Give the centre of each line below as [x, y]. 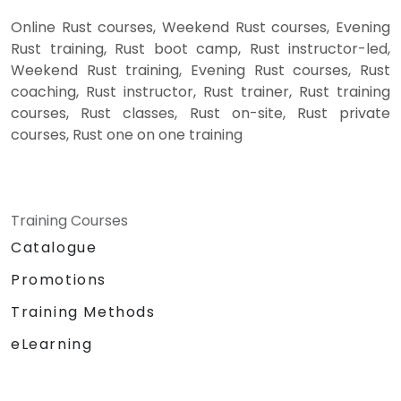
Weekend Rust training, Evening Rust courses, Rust [200, 70]
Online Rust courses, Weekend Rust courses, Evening [200, 27]
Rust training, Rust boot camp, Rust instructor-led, [200, 48]
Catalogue [54, 247]
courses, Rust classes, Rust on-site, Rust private [200, 113]
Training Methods [83, 311]
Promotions [59, 279]
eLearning [52, 344]
